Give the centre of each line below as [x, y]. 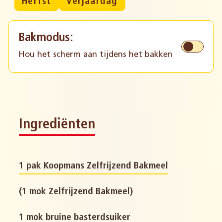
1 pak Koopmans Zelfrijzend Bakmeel [94, 166]
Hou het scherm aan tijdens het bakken [95, 55]
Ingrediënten [57, 125]
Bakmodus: [46, 38]
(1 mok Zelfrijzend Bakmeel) [76, 192]
